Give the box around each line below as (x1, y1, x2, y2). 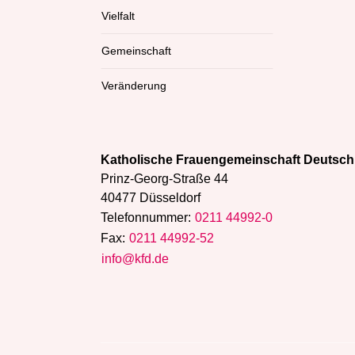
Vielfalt (101, 10, 135, 23)
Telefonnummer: (101, 211, 194, 225)
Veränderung (101, 79, 166, 93)
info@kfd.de (101, 252, 169, 266)
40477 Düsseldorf (101, 191, 200, 205)
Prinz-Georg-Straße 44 (101, 172, 228, 186)
